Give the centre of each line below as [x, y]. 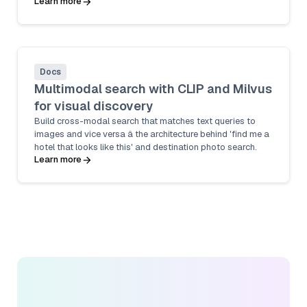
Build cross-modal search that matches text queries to [145, 121]
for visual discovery [94, 106]
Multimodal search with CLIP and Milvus [153, 89]
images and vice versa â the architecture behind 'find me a [152, 134]
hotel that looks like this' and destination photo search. [146, 147]
